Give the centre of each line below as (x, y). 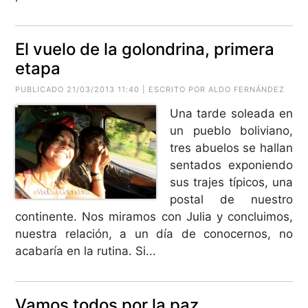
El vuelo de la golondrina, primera (145, 49)
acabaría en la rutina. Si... (86, 251)
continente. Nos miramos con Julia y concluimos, (154, 216)
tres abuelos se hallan (231, 147)
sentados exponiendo (231, 165)
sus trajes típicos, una (231, 182)
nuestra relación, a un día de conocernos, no (154, 233)
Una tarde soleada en (231, 113)
